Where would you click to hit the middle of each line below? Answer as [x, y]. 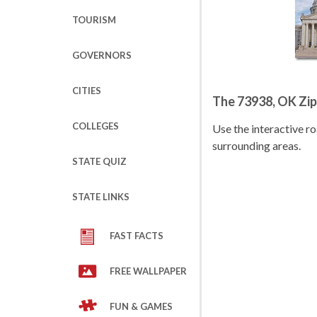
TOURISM [94, 20]
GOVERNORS [102, 55]
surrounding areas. [257, 145]
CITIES [87, 91]
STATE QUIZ [99, 161]
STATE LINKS [101, 197]
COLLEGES [96, 126]
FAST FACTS [137, 236]
